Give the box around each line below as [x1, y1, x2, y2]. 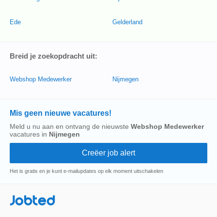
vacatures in [10, 130, 49, 138]
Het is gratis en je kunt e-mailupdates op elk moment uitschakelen [10, 168, 163, 174]
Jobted [10, 194, 55, 208]
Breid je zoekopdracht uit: [10, 52, 97, 60]
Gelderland [112, 18, 142, 26]
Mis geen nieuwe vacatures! [10, 109, 111, 117]
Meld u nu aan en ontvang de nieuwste [10, 123, 131, 130]
